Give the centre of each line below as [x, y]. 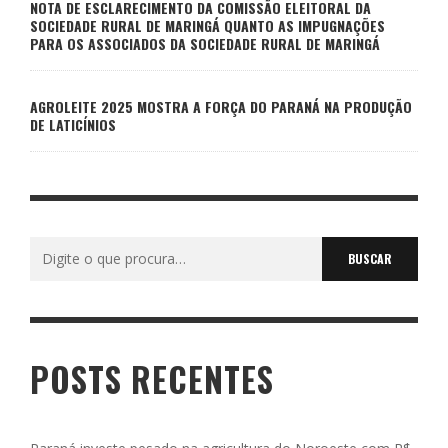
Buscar [52, 248]
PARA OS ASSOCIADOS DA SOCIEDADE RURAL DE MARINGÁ [205, 43]
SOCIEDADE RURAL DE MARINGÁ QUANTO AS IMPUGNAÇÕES [207, 25]
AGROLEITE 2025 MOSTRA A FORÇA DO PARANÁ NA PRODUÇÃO [221, 106]
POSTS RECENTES [152, 379]
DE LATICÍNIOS [73, 124]
